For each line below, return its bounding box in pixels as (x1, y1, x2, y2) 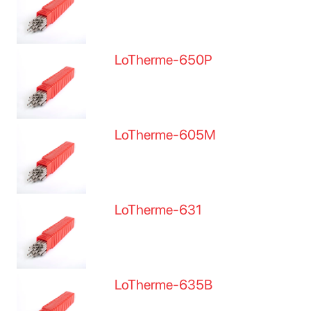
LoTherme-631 (115, 201, 203, 218)
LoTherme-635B (115, 276, 213, 293)
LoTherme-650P (115, 51, 213, 68)
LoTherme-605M (115, 126, 217, 143)
